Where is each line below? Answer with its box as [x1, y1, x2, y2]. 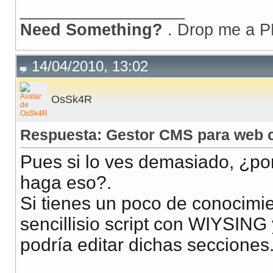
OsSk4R [51, 93, 92, 106]
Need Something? [20, 20, 168, 40]
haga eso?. [20, 172, 112, 193]
